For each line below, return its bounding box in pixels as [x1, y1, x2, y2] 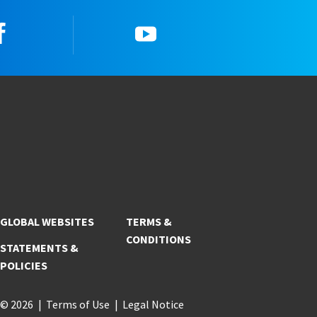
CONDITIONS [125, 231, 191, 246]
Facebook [21, 23, 80, 40]
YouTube [167, 23, 219, 40]
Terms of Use [45, 296, 110, 311]
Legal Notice [122, 296, 184, 311]
